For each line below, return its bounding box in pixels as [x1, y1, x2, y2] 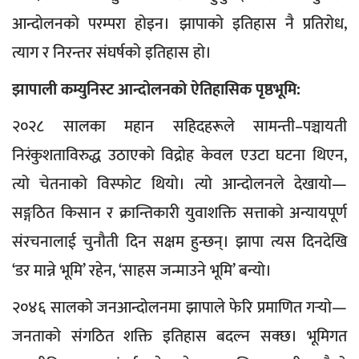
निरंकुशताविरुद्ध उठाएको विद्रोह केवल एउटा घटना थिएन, [12, 142, 347, 170]
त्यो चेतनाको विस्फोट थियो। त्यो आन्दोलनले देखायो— [12, 171, 347, 199]
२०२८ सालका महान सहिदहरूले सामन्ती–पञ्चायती [12, 113, 347, 141]
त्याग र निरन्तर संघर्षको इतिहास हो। [12, 39, 212, 67]
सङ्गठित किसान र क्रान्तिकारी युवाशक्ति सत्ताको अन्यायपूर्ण [12, 200, 347, 228]
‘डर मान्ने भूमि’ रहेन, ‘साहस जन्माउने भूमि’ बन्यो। [12, 257, 272, 285]
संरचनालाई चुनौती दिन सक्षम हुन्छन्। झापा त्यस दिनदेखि [12, 228, 347, 256]
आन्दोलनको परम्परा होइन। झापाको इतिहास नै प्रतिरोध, [12, 10, 347, 38]
